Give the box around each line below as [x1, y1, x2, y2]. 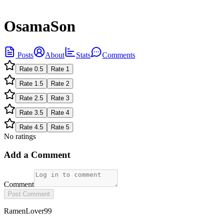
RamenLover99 [4, 207, 52, 216]
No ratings [4, 132, 36, 140]
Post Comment [8, 190, 50, 198]
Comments [102, 50, 135, 59]
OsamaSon [4, 17, 76, 35]
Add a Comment [4, 150, 70, 160]
